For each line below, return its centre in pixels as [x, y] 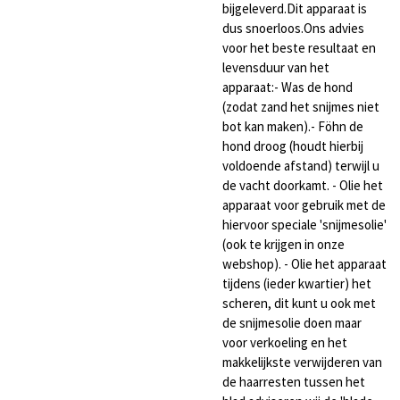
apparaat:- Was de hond [287, 87]
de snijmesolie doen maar [292, 323]
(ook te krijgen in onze [283, 245]
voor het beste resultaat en [299, 48]
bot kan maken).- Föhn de [293, 127]
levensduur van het [276, 68]
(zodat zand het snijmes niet [301, 107]
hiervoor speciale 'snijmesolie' [304, 225]
